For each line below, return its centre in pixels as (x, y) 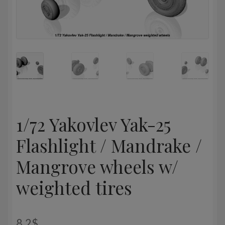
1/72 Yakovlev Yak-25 (93, 124)
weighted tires (74, 187)
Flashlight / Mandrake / (109, 145)
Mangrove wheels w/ (97, 166)
